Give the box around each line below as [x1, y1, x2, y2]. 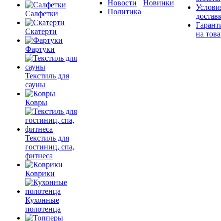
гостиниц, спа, [25, 143, 74, 151]
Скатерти [25, 27, 57, 36]
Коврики [25, 169, 55, 178]
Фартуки [25, 45, 55, 53]
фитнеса [25, 151, 53, 160]
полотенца [25, 205, 61, 213]
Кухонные [25, 196, 59, 204]
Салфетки [25, 9, 58, 18]
